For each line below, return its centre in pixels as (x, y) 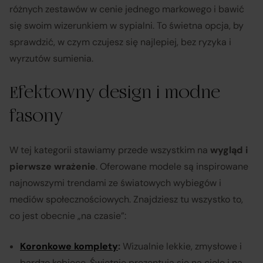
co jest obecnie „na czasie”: (68, 215)
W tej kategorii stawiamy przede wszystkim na (110, 150)
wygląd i (229, 150)
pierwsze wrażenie (53, 166)
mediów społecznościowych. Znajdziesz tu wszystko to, (126, 199)
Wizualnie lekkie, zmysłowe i (181, 246)
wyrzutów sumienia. (51, 58)
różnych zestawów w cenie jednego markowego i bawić (127, 9)
